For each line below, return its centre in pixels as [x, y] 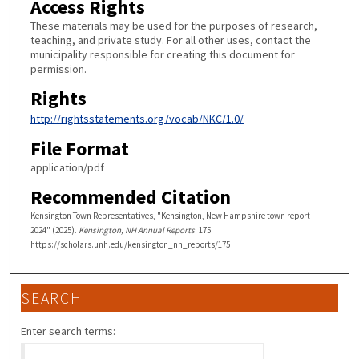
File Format [79, 149]
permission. [58, 69]
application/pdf [67, 168]
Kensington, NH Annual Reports [136, 230]
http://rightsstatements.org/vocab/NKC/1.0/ [137, 118]
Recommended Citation [130, 196]
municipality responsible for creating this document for [162, 54]
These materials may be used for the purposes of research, [173, 26]
